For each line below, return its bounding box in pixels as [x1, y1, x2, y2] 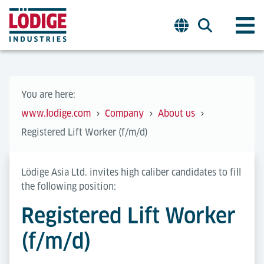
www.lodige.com [21, 108, 91, 119]
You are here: [21, 89, 75, 100]
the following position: [21, 181, 121, 192]
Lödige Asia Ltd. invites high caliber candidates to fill [21, 167, 241, 178]
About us [158, 108, 195, 119]
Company [105, 108, 144, 119]
